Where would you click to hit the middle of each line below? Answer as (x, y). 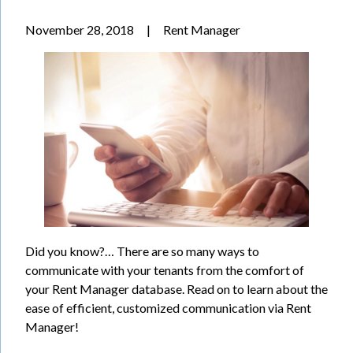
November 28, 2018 (80, 30)
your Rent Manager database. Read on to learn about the (176, 289)
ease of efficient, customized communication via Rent (168, 308)
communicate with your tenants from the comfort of (165, 270)
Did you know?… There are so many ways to (142, 251)
